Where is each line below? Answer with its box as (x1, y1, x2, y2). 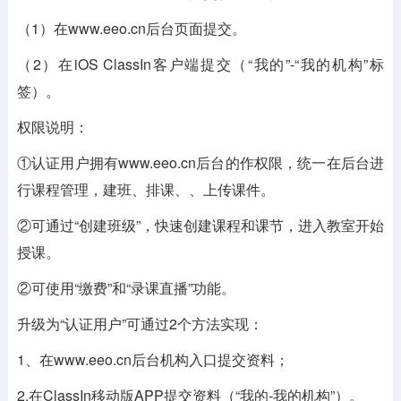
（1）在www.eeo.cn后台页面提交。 (16, 18, 246, 38)
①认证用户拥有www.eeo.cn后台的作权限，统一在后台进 (16, 152, 385, 173)
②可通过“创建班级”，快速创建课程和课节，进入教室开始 (16, 215, 385, 235)
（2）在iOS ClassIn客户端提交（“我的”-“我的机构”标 (16, 54, 385, 74)
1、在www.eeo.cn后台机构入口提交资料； (16, 349, 289, 370)
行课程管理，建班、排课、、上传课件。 (16, 179, 275, 200)
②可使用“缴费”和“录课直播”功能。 (16, 277, 235, 298)
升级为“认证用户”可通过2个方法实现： (16, 313, 263, 334)
